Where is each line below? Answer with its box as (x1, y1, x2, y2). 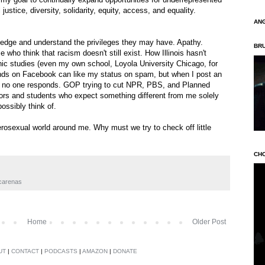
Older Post (192, 217, 226, 226)
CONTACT (11, 247, 39, 254)
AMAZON (82, 247, 108, 254)
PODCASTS (44, 247, 77, 254)
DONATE (113, 247, 137, 254)
